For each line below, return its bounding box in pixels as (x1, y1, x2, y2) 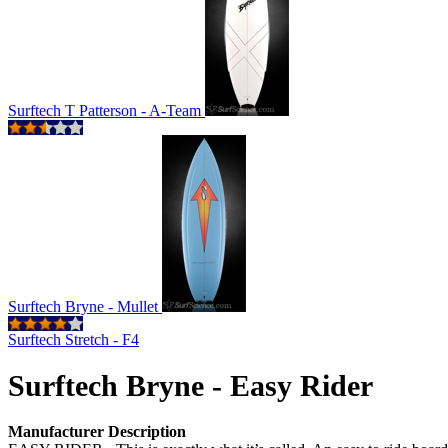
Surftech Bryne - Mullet (8, 298, 162, 315)
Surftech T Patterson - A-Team (8, 102, 205, 119)
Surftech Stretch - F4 (8, 331, 139, 348)
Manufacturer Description (8, 423, 186, 441)
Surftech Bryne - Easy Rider (8, 369, 373, 402)
